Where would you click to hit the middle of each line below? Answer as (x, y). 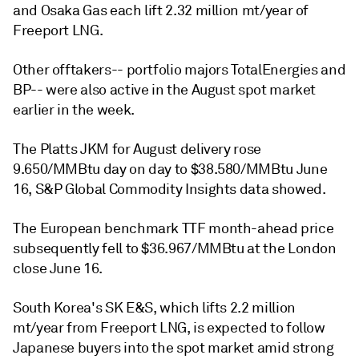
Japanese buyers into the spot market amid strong (173, 348)
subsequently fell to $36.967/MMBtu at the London (175, 248)
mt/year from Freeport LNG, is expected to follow (169, 328)
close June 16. (58, 268)
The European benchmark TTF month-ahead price (173, 228)
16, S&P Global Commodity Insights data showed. (169, 189)
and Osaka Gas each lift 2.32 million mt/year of (161, 10)
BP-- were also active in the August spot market (165, 90)
